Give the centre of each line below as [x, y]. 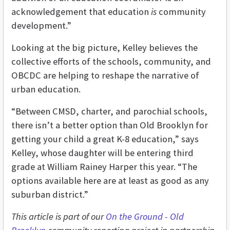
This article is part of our [59, 217]
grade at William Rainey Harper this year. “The [104, 167]
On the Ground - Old [145, 217]
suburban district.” [50, 195]
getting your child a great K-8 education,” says [105, 139]
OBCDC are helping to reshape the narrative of [105, 75]
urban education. [46, 89]
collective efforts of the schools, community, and [111, 62]
